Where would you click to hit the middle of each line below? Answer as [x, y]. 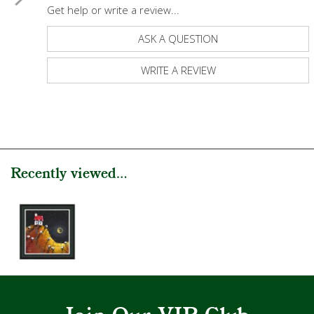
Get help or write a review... [113, 10]
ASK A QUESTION [178, 39]
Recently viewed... [69, 175]
